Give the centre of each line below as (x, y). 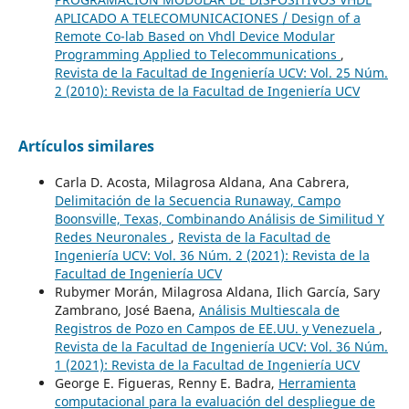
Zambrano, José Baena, (126, 309)
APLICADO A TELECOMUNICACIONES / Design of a (207, 17)
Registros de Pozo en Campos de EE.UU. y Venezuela (216, 328)
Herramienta (317, 383)
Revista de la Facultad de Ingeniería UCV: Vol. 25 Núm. (221, 72)
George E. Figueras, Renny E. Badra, (166, 383)
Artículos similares (86, 146)
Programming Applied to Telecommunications (197, 54)
